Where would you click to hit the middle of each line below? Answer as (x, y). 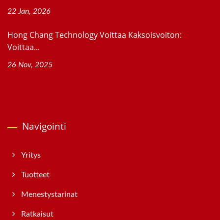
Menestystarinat (49, 195)
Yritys (31, 155)
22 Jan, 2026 (29, 12)
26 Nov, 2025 (30, 65)
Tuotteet (35, 175)
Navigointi (44, 126)
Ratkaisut (37, 214)
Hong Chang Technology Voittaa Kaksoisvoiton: (95, 35)
